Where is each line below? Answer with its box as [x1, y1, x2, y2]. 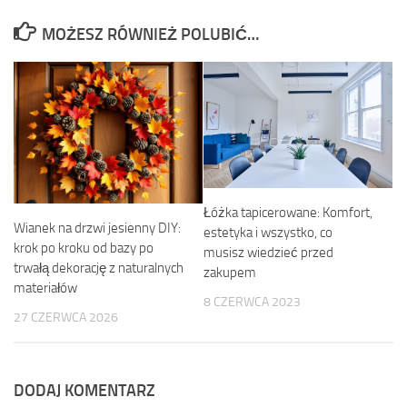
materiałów [14, 280, 77, 296]
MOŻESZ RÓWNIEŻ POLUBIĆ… [41, 25, 259, 45]
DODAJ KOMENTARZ [14, 381, 155, 402]
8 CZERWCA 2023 [203, 293, 301, 310]
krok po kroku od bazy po [14, 240, 154, 256]
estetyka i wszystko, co [203, 223, 333, 241]
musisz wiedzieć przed [203, 243, 333, 261]
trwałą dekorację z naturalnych [14, 260, 184, 276]
